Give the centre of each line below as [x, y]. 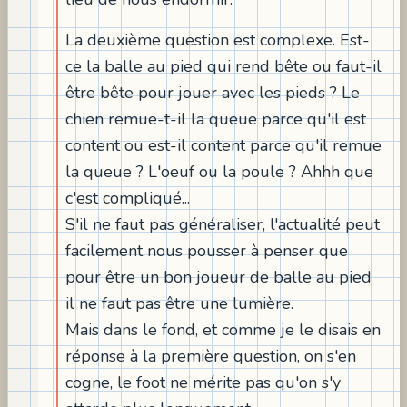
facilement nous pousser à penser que [207, 250]
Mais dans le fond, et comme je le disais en [223, 329]
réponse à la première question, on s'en [211, 356]
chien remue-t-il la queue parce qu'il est [216, 119]
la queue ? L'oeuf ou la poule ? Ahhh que [219, 171]
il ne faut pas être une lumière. [179, 303]
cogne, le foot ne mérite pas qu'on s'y [203, 382]
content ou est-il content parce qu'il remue [223, 145]
